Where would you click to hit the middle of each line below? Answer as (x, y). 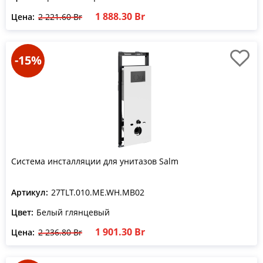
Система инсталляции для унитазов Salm (95, 161)
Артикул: (30, 192)
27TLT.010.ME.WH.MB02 (98, 192)
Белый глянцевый (73, 212)
